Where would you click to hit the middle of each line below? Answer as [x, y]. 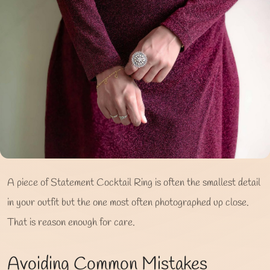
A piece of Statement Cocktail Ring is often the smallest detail [134, 183]
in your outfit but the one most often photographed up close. [128, 202]
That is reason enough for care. [71, 222]
